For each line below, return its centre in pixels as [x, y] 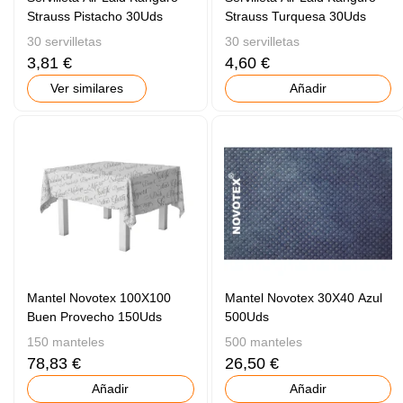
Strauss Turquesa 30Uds [295, 17]
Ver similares [87, 88]
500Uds [246, 317]
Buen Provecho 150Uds [95, 317]
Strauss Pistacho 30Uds [95, 17]
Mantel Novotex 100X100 [99, 298]
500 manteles [263, 341]
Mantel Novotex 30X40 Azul [303, 298]
